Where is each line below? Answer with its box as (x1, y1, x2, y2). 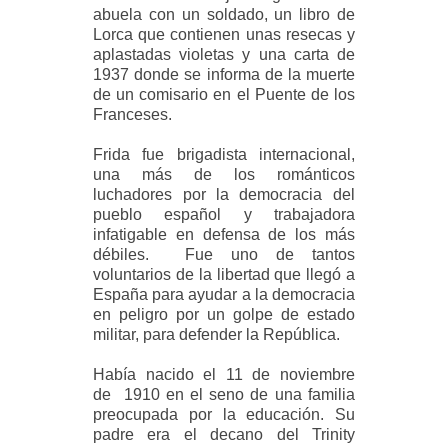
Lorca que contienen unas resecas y (93, 26, 355, 44)
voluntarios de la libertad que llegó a (93, 266, 355, 284)
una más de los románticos (93, 166, 355, 184)
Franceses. (93, 106, 173, 124)
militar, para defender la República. (93, 326, 341, 344)
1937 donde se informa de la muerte (93, 66, 355, 84)
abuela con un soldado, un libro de (93, 6, 355, 24)
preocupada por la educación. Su (93, 406, 355, 424)
